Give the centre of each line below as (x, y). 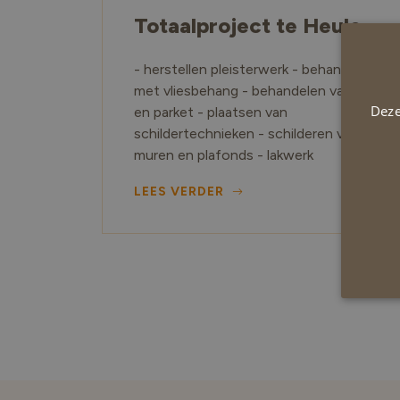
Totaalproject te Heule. (250, 26)
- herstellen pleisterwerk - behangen (250, 70)
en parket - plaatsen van (211, 112)
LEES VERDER (181, 192)
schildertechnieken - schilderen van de (256, 134)
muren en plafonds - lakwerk (224, 155)
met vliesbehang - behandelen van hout (260, 91)
